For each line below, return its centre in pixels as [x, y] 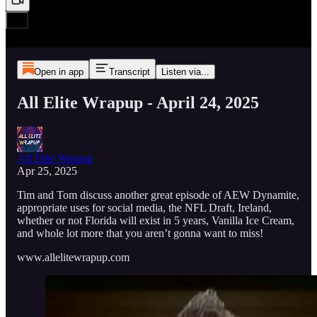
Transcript [129, 72]
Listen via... [185, 72]
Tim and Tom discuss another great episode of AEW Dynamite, [158, 195]
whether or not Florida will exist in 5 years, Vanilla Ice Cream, [156, 220]
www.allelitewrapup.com [73, 257]
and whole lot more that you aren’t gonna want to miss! [140, 233]
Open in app [58, 72]
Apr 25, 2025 [47, 171]
